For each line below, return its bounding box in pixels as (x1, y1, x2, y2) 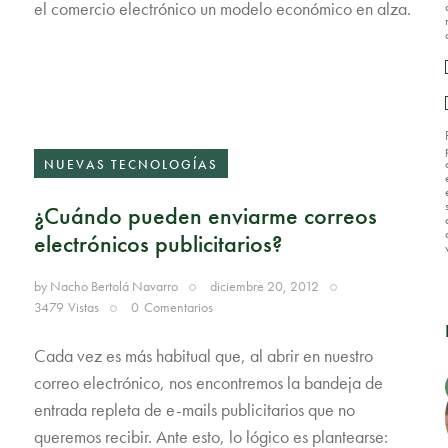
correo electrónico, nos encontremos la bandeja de (33, 370, 383, 394)
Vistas (68, 298, 100, 317)
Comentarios (143, 298, 213, 317)
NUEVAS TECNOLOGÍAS (43, 155, 218, 173)
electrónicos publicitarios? (33, 228, 282, 260)
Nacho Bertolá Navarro (49, 277, 178, 296)
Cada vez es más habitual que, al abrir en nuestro (33, 343, 373, 367)
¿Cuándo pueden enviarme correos (33, 200, 377, 232)
